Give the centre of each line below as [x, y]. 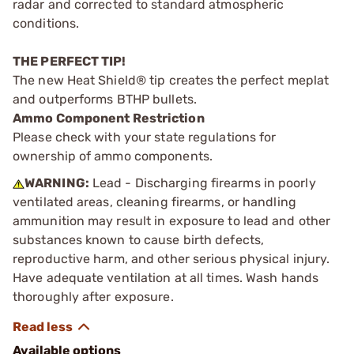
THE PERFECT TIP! [70, 61]
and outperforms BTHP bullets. [105, 99]
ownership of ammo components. [113, 156]
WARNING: [57, 183]
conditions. [46, 23]
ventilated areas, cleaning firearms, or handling [154, 201]
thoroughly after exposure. [93, 296]
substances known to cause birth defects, [139, 239]
